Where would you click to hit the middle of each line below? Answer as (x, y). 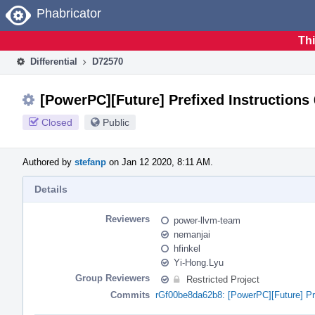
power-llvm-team (207, 220)
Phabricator (69, 13)
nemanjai (192, 234)
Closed (57, 122)
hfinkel (187, 248)
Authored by (49, 162)
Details (51, 189)
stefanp (90, 162)
